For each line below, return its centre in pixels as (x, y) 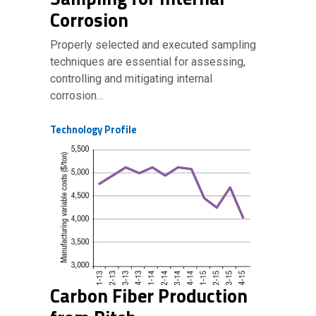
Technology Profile (93, 130)
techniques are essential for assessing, (148, 62)
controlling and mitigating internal (131, 79)
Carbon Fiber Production (149, 296)
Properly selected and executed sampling (153, 45)
